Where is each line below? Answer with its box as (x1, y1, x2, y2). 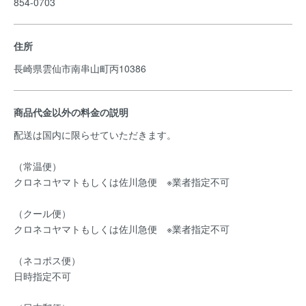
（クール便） (14, 206, 71, 220)
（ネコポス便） (14, 253, 81, 267)
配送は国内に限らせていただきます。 (14, 128, 176, 141)
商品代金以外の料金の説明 (14, 105, 128, 119)
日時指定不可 (14, 269, 71, 283)
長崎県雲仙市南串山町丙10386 (14, 61, 149, 75)
